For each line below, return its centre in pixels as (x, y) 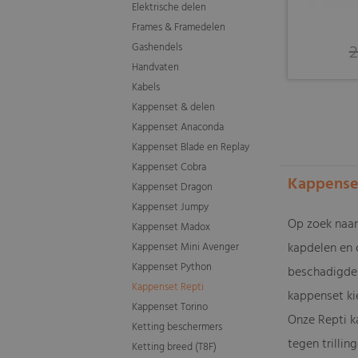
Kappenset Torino (170, 307)
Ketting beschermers (177, 327)
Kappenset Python (172, 267)
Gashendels (157, 48)
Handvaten (156, 68)
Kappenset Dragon (173, 187)
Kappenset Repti (168, 287)
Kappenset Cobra (169, 167)
